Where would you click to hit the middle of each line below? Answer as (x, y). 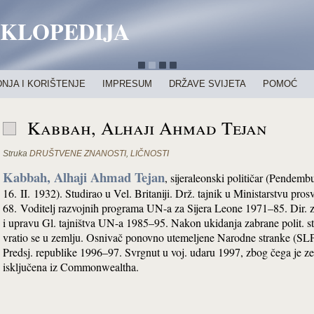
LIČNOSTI (150, 153)
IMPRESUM (127, 84)
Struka (15, 153)
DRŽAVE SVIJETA (207, 84)
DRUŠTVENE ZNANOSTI (78, 153)
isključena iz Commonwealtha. (71, 267)
